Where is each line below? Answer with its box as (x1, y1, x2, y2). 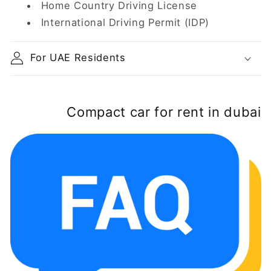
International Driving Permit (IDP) (41, 16, 210, 29)
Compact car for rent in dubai (67, 103, 261, 120)
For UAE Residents (30, 51, 126, 64)
